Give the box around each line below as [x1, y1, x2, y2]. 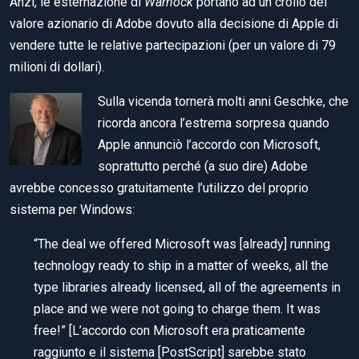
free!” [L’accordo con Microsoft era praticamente [34, 323, 305, 339]
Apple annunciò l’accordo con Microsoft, [98, 137, 321, 153]
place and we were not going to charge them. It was [34, 301, 321, 317]
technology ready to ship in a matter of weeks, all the [34, 258, 329, 274]
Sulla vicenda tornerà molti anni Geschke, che [98, 94, 349, 110]
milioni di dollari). [10, 59, 104, 75]
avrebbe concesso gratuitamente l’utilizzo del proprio [10, 180, 309, 196]
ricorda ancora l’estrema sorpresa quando [98, 115, 329, 131]
